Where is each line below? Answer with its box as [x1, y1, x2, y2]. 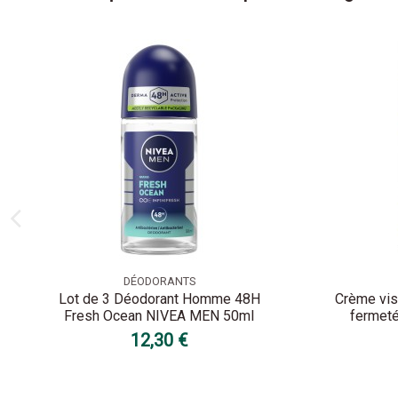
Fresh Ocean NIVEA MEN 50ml [64, 307, 255, 325]
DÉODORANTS [123, 274, 195, 288]
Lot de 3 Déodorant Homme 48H [58, 291, 260, 308]
